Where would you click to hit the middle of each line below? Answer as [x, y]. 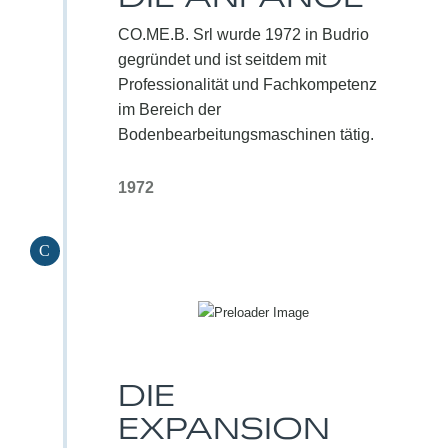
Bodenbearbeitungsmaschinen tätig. [245, 135]
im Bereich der [169, 110]
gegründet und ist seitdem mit [221, 60]
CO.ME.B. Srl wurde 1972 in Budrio [243, 35]
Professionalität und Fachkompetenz [247, 85]
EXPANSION [223, 426]
